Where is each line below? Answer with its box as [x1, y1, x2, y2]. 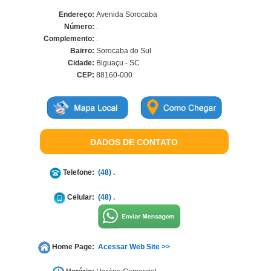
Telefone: [61, 168, 95, 177]
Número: [64, 22, 95, 31]
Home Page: [50, 243, 95, 252]
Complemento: [44, 34, 95, 44]
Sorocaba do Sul [94, 47, 152, 56]
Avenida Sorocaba [94, 10, 158, 19]
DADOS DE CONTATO [90, 137, 178, 148]
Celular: [65, 193, 95, 202]
